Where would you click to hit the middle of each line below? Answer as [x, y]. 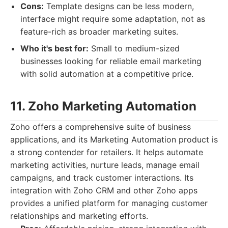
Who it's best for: [54, 48]
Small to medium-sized [134, 48]
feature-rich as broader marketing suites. [99, 32]
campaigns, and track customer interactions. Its [102, 178]
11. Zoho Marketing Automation [103, 106]
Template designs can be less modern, [119, 6]
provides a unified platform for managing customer [109, 203]
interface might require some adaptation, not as [113, 19]
